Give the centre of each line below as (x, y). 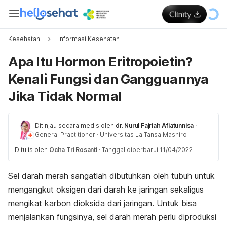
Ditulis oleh (32, 150)
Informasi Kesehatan (89, 39)
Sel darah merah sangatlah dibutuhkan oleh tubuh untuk (111, 176)
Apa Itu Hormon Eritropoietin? (100, 62)
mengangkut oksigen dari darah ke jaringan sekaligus (106, 190)
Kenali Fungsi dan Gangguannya (108, 79)
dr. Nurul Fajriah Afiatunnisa (155, 125)
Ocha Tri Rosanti (73, 150)
